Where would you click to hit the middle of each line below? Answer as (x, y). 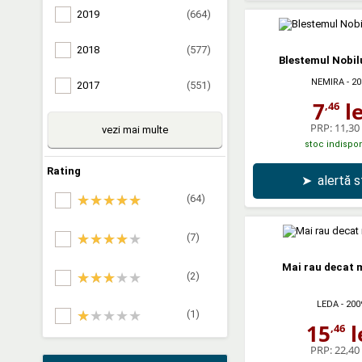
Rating (64, 170)
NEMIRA (328, 82)
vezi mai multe (135, 129)
